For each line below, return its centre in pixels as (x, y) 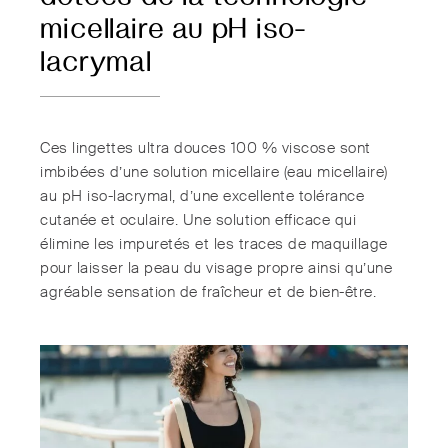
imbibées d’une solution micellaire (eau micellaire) (214, 173)
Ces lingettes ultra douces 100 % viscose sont (205, 149)
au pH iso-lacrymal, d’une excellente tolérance (202, 197)
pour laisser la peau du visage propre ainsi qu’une (216, 269)
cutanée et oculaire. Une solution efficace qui (198, 221)
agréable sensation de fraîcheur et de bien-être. (210, 293)
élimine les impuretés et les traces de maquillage (214, 245)
